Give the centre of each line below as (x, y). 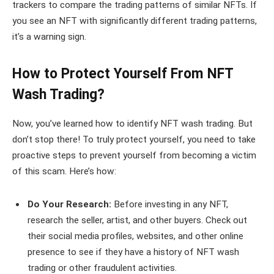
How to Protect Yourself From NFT (123, 74)
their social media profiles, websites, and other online (135, 236)
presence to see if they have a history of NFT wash (133, 252)
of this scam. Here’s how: (64, 172)
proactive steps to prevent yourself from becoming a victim (134, 156)
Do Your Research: (71, 204)
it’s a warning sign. (49, 36)
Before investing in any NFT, (171, 204)
